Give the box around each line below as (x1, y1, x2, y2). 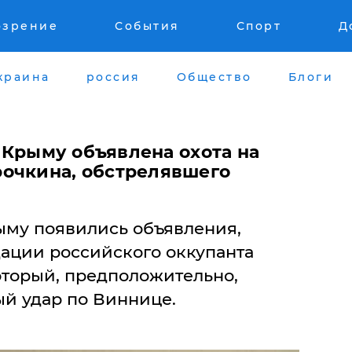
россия (86, 69, 141, 84)
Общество (176, 69, 252, 84)
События (115, 19, 180, 33)
